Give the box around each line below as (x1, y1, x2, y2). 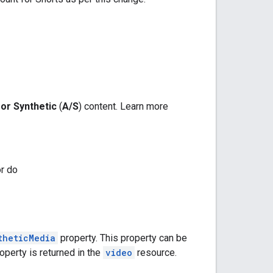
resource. (135, 246, 177, 258)
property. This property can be (58, 232, 187, 244)
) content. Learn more (79, 100, 168, 112)
